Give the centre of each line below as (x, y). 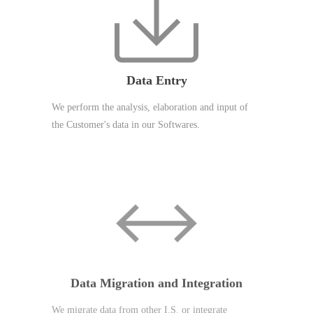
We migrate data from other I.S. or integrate (139, 300)
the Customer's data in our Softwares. (126, 125)
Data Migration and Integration (156, 274)
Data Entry (156, 80)
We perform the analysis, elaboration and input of (150, 107)
